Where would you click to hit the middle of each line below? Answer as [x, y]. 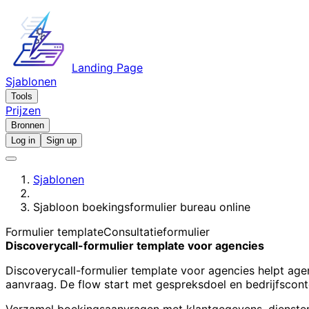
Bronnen [28, 125]
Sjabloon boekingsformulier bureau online [142, 207]
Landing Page [107, 68]
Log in [23, 140]
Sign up [61, 140]
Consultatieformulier [157, 232]
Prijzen [23, 110]
